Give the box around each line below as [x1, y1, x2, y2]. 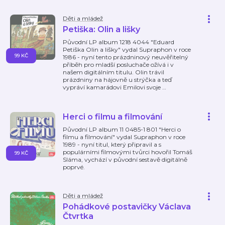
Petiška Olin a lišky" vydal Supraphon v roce [63, 46, 191, 53]
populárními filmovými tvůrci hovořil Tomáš [63, 148, 192, 156]
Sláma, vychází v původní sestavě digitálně [63, 156, 187, 163]
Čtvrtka [63, 211, 93, 221]
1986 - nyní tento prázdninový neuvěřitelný [63, 53, 188, 61]
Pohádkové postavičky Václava [63, 202, 191, 211]
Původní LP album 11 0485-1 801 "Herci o [63, 126, 181, 133]
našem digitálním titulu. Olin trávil [63, 68, 164, 76]
